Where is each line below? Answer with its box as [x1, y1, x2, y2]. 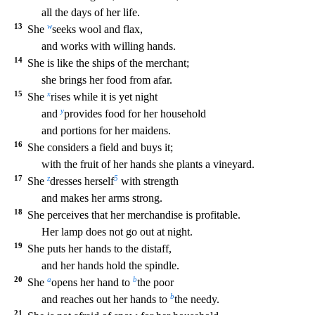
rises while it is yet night [51, 91, 157, 103]
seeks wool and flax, [52, 23, 143, 35]
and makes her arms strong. [41, 192, 162, 204]
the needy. [174, 293, 219, 305]
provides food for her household [63, 108, 206, 120]
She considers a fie [25, 141, 110, 153]
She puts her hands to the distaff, [25, 243, 172, 255]
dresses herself [50, 175, 114, 187]
